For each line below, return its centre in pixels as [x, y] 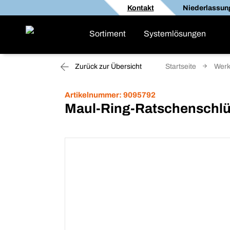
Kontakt [140, 8]
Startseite [181, 66]
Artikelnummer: [93, 95]
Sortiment [108, 34]
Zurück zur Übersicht [108, 66]
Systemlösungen [175, 34]
